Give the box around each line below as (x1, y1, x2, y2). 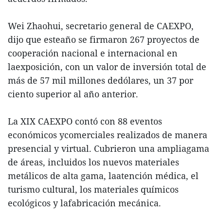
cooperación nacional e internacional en (8, 47, 178, 59)
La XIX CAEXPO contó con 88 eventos (8, 115, 162, 127)
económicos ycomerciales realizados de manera (8, 129, 207, 141)
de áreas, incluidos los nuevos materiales (8, 156, 179, 168)
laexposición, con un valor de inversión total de (8, 61, 206, 73)
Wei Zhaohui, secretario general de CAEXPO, (8, 20, 194, 32)
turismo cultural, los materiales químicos (8, 183, 179, 196)
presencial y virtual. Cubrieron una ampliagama (8, 143, 209, 155)
